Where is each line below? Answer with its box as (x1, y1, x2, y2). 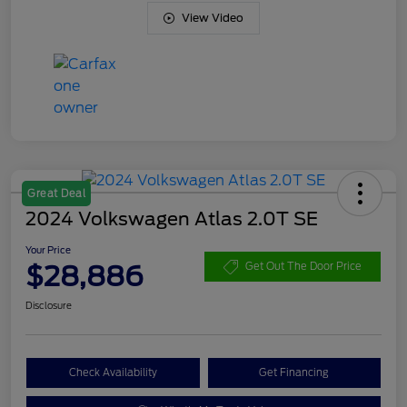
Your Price (25, 243, 71, 255)
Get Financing (259, 365, 330, 379)
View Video (182, 10, 243, 25)
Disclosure (25, 299, 72, 311)
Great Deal (27, 186, 85, 200)
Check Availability (68, 365, 157, 379)
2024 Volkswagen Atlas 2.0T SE (25, 207, 318, 230)
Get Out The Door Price (245, 260, 362, 273)
